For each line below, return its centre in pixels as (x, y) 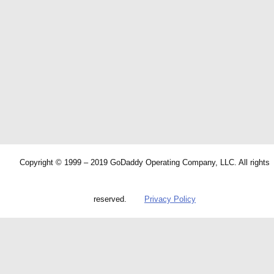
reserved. (110, 199)
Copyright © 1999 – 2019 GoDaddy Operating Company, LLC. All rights (145, 162)
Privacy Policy (170, 199)
